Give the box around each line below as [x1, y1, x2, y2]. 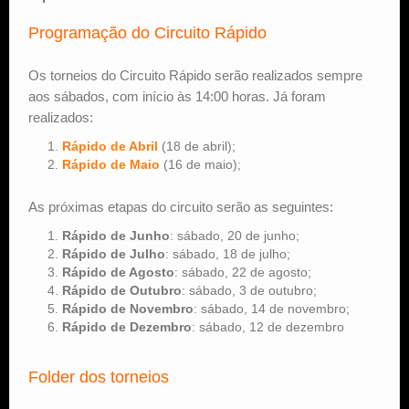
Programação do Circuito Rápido [28, 23, 267, 42]
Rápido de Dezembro [62, 319, 192, 334]
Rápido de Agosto [62, 264, 174, 279]
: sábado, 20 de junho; [170, 227, 299, 243]
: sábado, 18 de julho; [165, 246, 290, 261]
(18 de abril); [158, 138, 236, 153]
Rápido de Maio [62, 156, 160, 172]
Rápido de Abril [62, 138, 158, 153]
